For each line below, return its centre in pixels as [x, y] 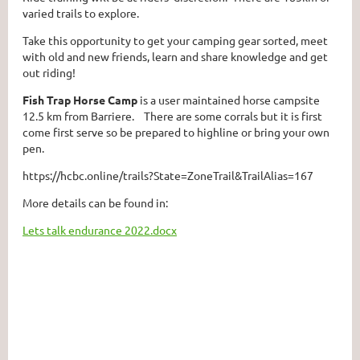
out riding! [50, 72]
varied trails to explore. [82, 13]
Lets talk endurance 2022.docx [100, 230]
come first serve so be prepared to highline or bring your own [176, 132]
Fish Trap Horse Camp [80, 100]
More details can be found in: [95, 202]
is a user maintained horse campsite [229, 100]
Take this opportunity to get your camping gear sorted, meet [175, 40]
